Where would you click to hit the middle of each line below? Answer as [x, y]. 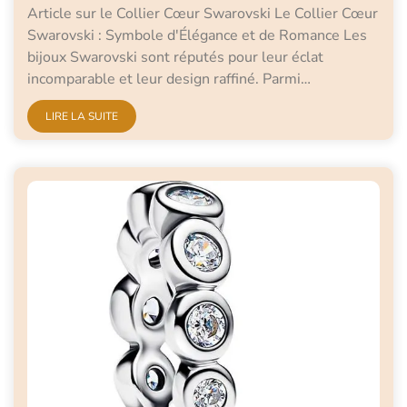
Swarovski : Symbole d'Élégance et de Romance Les [197, 36]
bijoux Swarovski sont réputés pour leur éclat [175, 58]
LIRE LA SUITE [82, 117]
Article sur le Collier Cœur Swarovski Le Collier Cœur [203, 14]
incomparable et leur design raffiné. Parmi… [169, 79]
